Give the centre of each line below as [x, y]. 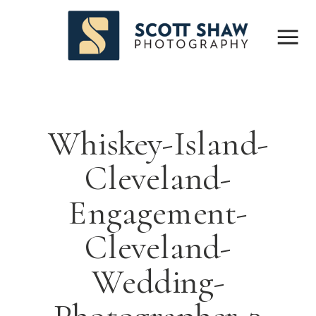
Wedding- [158, 282]
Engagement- [158, 213]
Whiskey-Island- [158, 144]
